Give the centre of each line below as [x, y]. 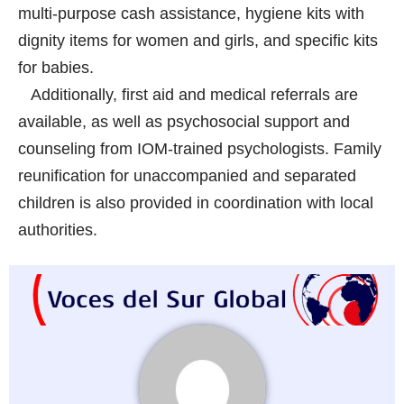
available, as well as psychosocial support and [184, 121]
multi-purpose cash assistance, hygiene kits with [191, 13]
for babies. [56, 67]
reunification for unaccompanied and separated [187, 175]
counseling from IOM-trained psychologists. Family [200, 148]
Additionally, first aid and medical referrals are [188, 94]
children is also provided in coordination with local [196, 202]
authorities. [58, 230]
